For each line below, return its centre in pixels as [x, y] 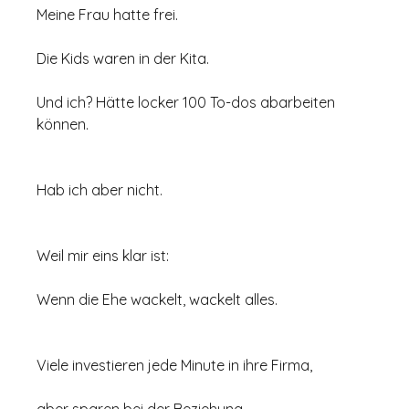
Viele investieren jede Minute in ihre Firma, [175, 366]
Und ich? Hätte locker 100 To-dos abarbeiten [188, 103]
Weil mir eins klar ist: [103, 256]
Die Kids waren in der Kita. [123, 59]
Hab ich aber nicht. [100, 190]
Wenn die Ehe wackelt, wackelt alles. [157, 300]
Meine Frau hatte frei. [108, 15]
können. [63, 125]
